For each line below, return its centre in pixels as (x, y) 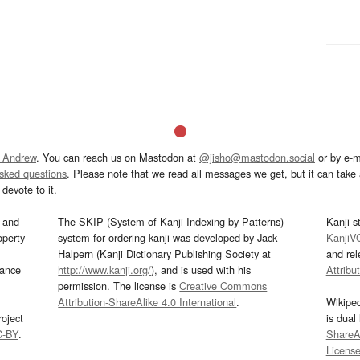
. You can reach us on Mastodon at (118, 157)
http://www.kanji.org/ (105, 270)
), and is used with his (201, 270)
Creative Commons (223, 286)
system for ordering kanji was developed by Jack (168, 238)
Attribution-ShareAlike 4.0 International (147, 302)
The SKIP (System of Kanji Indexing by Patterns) (171, 222)
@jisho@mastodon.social (257, 157)
